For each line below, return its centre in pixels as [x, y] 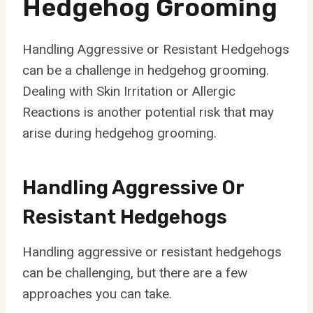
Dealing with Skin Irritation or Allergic [129, 91]
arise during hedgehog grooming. [119, 133]
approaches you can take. [97, 293]
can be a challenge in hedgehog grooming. [146, 70]
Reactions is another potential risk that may [148, 112]
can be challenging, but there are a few [135, 272]
